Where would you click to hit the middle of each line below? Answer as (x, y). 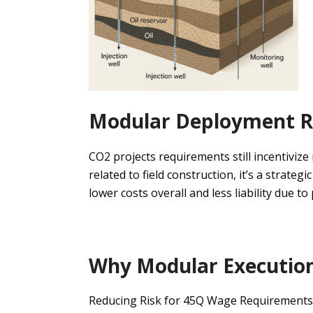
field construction (188, 174)
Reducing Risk (125, 301)
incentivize (283, 156)
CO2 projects (122, 156)
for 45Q (184, 301)
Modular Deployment (192, 121)
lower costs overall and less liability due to (200, 192)
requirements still (206, 156)
